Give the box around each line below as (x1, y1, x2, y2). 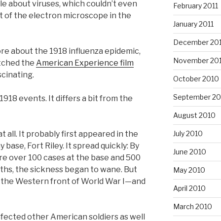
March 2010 (173, 202, 212, 211)
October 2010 (173, 74, 219, 83)
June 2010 (173, 147, 206, 156)
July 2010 (173, 129, 203, 138)
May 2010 (173, 166, 205, 175)
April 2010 (173, 184, 206, 193)
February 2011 (173, 1, 218, 10)
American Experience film (36, 58, 134, 68)
